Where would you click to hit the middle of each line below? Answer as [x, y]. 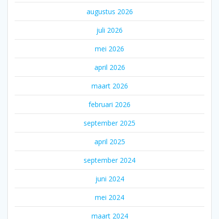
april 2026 [109, 67]
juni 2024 [109, 179]
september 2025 [109, 123]
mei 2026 [109, 49]
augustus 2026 [109, 12]
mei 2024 [109, 197]
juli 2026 [109, 30]
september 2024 [109, 160]
